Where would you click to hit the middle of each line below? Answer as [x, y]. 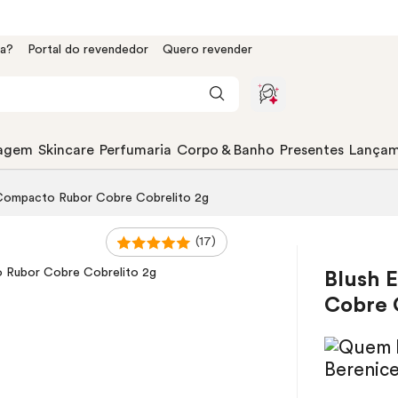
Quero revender [207, 50]
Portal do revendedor [88, 50]
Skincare [66, 150]
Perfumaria [135, 150]
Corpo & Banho [226, 150]
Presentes [312, 150]
